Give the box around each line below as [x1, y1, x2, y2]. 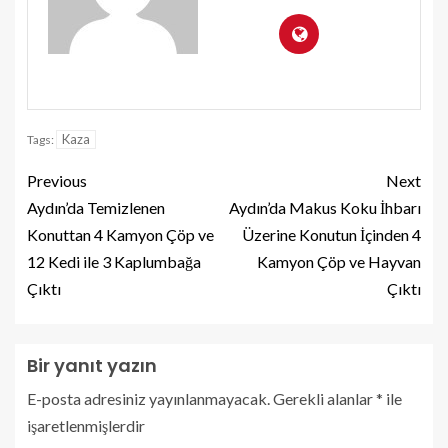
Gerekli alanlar [273, 388, 376, 408]
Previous [27, 170, 87, 190]
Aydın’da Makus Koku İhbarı [229, 197, 421, 217]
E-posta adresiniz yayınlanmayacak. [27, 388, 270, 408]
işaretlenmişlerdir [27, 415, 145, 435]
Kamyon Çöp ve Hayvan [257, 251, 421, 271]
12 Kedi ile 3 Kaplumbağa [27, 251, 201, 271]
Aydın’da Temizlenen [27, 197, 165, 217]
